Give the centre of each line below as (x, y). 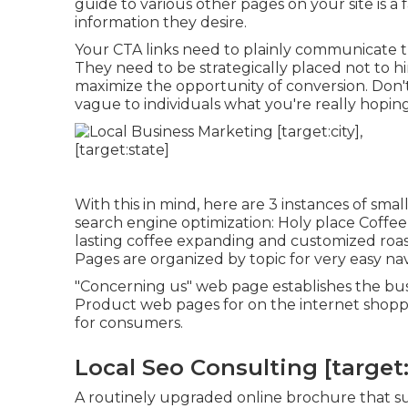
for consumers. (129, 323)
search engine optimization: (176, 223)
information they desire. (161, 22)
